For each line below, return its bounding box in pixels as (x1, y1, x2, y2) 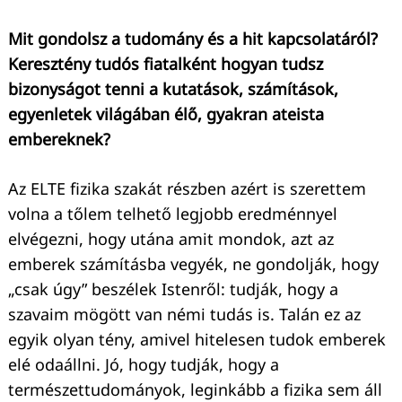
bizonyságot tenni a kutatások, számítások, (8, 77, 338, 100)
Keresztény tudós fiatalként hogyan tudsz (8, 52, 323, 74)
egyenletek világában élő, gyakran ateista (8, 102, 324, 125)
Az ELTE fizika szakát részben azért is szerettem (8, 177, 366, 199)
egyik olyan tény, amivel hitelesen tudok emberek (8, 328, 386, 350)
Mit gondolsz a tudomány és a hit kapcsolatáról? (8, 27, 378, 49)
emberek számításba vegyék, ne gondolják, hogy (8, 252, 379, 275)
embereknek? (8, 127, 110, 150)
